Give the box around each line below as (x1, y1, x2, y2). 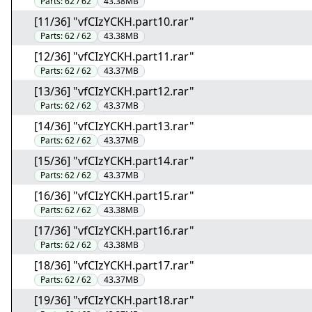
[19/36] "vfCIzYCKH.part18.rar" (34, 292, 194, 308)
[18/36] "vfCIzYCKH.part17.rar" (34, 258, 194, 273)
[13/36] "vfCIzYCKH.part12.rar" (34, 84, 194, 99)
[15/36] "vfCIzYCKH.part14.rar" (34, 153, 194, 169)
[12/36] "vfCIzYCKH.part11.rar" (34, 49, 194, 64)
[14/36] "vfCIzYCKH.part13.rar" (34, 118, 194, 134)
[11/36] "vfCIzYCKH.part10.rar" (34, 14, 194, 29)
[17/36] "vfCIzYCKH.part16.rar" (34, 223, 194, 238)
